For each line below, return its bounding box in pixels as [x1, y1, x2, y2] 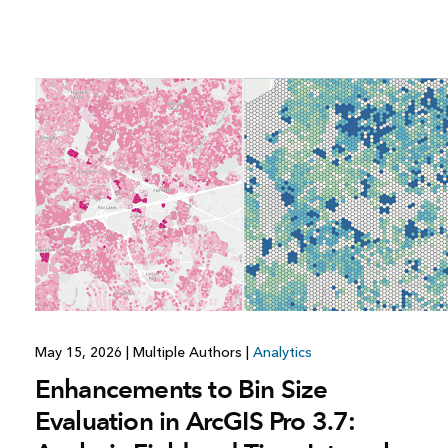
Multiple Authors [128, 344, 246, 362]
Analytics [252, 344, 312, 362]
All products [157, 31, 236, 49]
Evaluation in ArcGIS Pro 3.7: [34, 405, 356, 438]
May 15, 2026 [34, 344, 126, 362]
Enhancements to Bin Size [34, 373, 328, 406]
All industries [283, 6, 367, 24]
